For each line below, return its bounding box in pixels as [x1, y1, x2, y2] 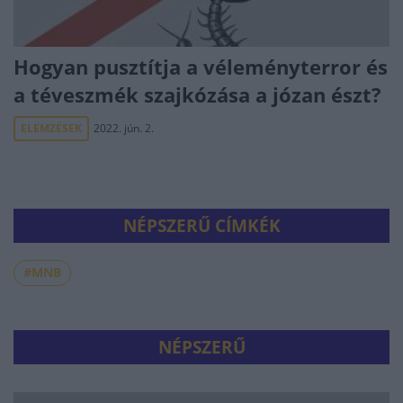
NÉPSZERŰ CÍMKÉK [122, 214, 281, 237]
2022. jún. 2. [94, 121, 154, 136]
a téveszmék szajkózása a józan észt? [13, 81, 387, 108]
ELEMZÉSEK [21, 121, 82, 136]
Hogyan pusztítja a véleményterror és [13, 53, 388, 80]
